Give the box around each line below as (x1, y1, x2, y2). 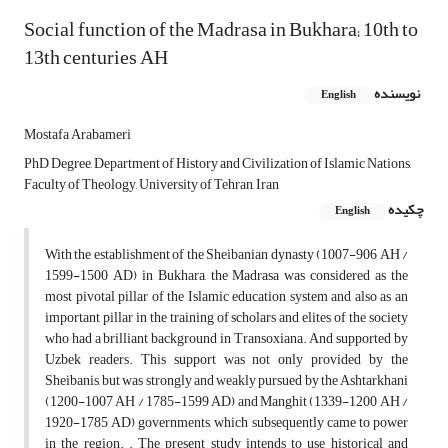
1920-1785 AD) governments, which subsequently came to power (45, 409, 408, 437)
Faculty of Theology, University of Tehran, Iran (24, 171, 279, 199)
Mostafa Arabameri (24, 121, 131, 149)
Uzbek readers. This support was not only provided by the (45, 346, 408, 374)
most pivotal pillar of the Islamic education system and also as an (45, 283, 408, 311)
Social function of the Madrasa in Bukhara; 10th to (24, 10, 418, 50)
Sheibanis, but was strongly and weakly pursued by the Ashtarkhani (45, 367, 408, 395)
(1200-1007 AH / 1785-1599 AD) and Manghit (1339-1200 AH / (45, 388, 408, 416)
